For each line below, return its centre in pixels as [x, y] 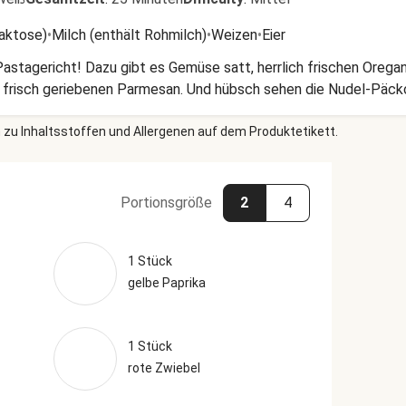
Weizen [234, 35]
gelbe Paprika [166, 283]
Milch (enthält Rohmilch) [129, 35]
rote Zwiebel [164, 368]
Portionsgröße [166, 203]
